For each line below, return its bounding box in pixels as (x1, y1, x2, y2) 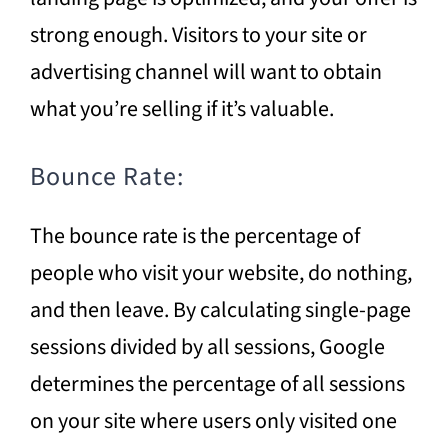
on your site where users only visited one (29, 404, 397, 437)
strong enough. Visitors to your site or (29, 18, 367, 51)
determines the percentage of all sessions (29, 367, 405, 400)
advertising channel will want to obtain (29, 55, 382, 88)
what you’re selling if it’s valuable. (29, 92, 334, 125)
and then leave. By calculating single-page (29, 293, 411, 326)
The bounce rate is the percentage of (29, 219, 360, 252)
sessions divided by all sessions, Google (29, 330, 385, 363)
